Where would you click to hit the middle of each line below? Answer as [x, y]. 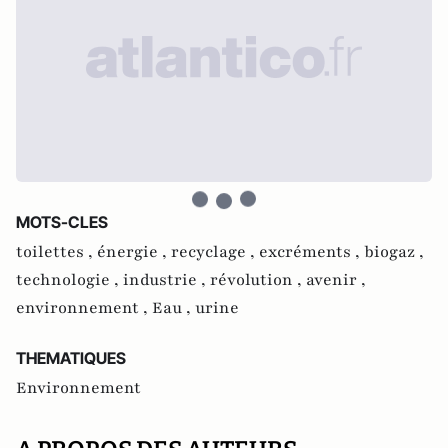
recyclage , [215, 252]
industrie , [166, 280]
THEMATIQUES [71, 358]
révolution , [258, 280]
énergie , [134, 252]
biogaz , [394, 252]
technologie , [69, 280]
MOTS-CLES [62, 222]
